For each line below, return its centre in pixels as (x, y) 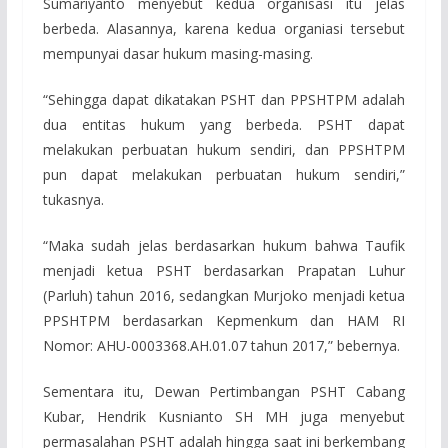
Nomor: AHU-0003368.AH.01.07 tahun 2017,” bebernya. (221, 346)
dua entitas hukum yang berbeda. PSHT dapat (224, 125)
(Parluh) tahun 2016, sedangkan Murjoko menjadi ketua (224, 296)
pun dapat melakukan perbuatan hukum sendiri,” (224, 175)
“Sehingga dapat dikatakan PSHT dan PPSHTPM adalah (224, 100)
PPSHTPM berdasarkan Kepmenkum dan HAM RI (224, 321)
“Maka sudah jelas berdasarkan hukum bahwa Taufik (224, 246)
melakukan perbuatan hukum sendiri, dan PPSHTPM (224, 150)
